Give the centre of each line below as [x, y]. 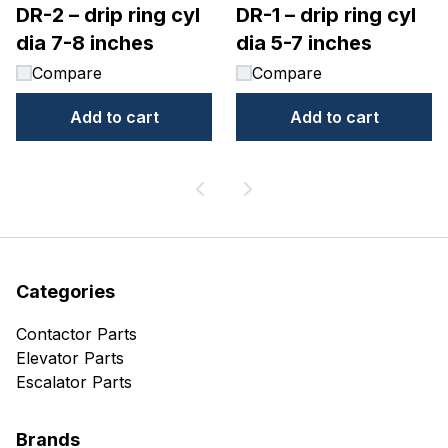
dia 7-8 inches [85, 43]
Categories [65, 292]
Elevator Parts [70, 358]
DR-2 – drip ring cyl [108, 15]
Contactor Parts [76, 334]
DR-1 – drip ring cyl [326, 15]
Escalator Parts [74, 382]
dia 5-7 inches [304, 43]
